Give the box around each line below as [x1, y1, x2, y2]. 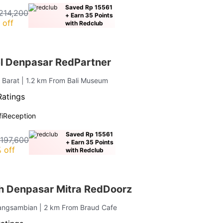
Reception [3, 111, 36, 120]
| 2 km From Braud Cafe [39, 203, 117, 212]
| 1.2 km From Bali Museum [21, 76, 109, 85]
